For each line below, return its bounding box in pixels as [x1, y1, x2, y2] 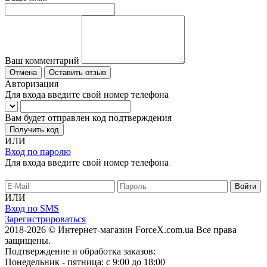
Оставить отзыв [49, 67, 106, 77]
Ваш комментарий [5, 55, 79, 66]
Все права [196, 224, 237, 235]
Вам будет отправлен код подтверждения [5, 112, 172, 123]
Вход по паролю [5, 146, 71, 157]
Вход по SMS [5, 203, 59, 213]
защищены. [5, 235, 51, 246]
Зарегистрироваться [5, 213, 86, 224]
